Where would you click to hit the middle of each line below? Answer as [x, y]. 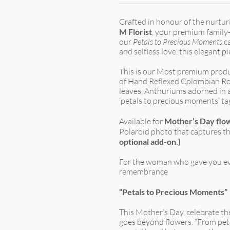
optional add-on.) [150, 141]
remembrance [143, 171]
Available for [142, 121]
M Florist [136, 31]
